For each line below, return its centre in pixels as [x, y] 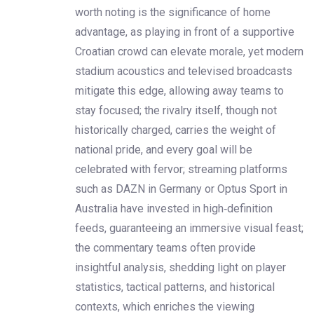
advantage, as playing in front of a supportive [185, 32]
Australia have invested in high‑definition [174, 208]
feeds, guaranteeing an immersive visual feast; [189, 228]
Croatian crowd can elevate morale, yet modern [189, 51]
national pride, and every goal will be [164, 149]
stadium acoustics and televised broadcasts [184, 71]
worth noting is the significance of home [173, 12]
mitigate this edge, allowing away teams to [179, 90]
